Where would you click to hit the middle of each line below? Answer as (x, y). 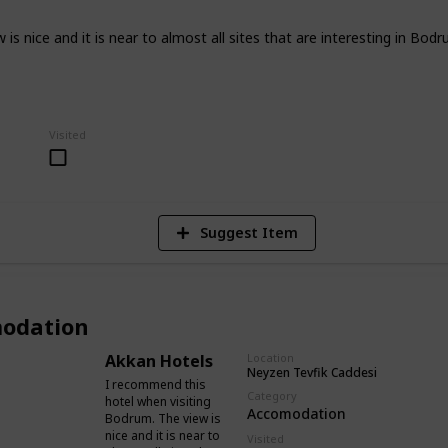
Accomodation (296, 414)
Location (270, 357)
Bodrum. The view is (163, 418)
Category (272, 396)
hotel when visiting (158, 401)
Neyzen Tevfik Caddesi (312, 373)
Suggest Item (248, 232)
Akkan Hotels (159, 360)
